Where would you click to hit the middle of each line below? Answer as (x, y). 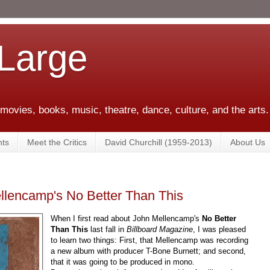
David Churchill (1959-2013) (159, 142)
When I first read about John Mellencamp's (127, 218)
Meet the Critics (57, 142)
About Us (248, 142)
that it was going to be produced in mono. (123, 262)
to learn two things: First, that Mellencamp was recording (150, 240)
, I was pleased (220, 229)
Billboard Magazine (160, 229)
